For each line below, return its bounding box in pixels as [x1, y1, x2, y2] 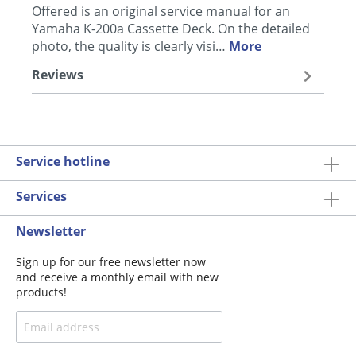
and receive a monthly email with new [16, 269, 219, 284]
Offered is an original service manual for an [32, 2, 290, 20]
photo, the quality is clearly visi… [32, 37, 229, 55]
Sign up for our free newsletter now [16, 253, 206, 269]
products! [16, 284, 67, 300]
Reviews [32, 66, 83, 84]
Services [16, 187, 67, 205]
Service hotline [16, 152, 110, 170]
